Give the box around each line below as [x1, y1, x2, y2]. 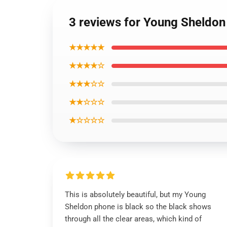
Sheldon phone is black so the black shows [65, 202, 211, 211]
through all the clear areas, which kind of [65, 214, 202, 223]
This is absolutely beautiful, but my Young [65, 190, 206, 199]
